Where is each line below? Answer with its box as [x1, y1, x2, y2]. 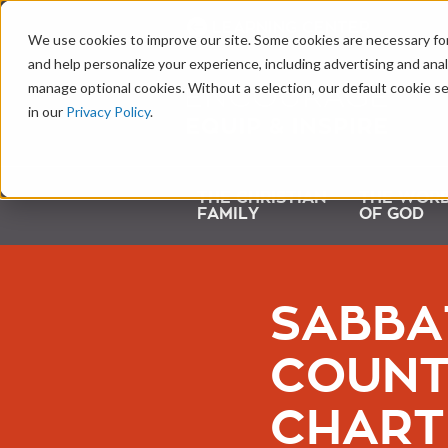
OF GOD [358, 206, 424, 223]
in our [28, 103, 66, 120]
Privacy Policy [66, 103, 150, 120]
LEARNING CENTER [212, 19, 370, 36]
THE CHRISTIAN [197, 190, 326, 207]
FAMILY [197, 206, 259, 223]
